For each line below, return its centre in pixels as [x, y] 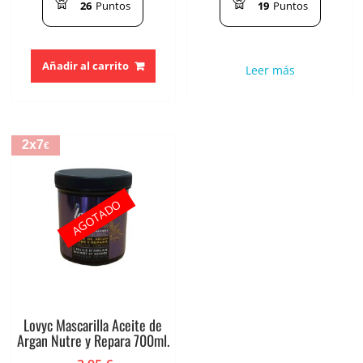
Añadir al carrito [85, 66]
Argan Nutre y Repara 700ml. [93, 340]
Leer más [270, 70]
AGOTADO [96, 218]
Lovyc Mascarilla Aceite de [93, 325]
